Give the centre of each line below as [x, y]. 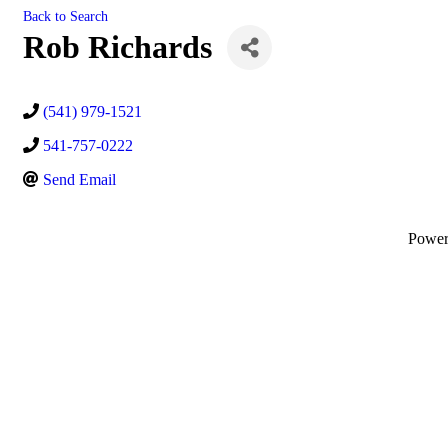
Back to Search [65, 16]
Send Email [79, 179]
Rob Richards [117, 47]
